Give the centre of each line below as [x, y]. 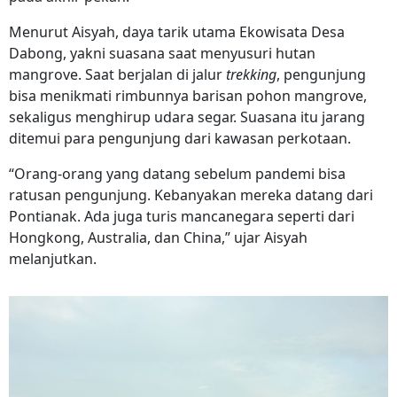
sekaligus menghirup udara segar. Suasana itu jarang [187, 117]
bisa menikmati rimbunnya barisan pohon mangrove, [188, 96]
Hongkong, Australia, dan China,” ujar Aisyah [158, 238]
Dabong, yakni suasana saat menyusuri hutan [162, 54]
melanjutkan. [53, 259]
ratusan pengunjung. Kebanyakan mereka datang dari [191, 195]
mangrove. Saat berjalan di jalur [117, 75]
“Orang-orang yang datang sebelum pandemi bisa [177, 174]
